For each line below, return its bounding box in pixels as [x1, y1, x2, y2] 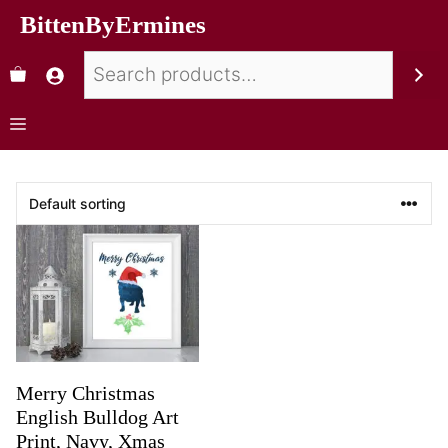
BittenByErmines [20, 11, 206, 38]
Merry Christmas [16, 382, 155, 405]
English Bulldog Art [16, 406, 179, 429]
